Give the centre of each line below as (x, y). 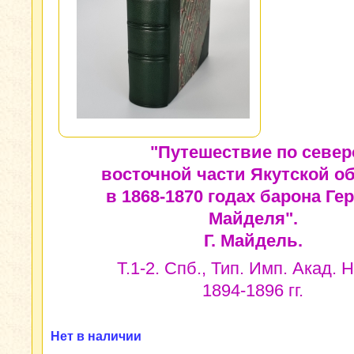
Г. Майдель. (253, 241)
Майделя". (253, 218)
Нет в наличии (96, 336)
